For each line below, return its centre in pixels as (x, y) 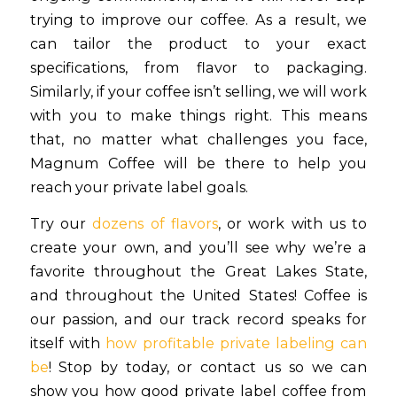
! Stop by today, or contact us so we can (208, 367)
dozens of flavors (155, 224)
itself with (68, 343)
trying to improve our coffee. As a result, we (198, 20)
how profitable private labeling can (237, 343)
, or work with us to (292, 224)
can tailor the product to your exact (198, 44)
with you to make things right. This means (198, 116)
